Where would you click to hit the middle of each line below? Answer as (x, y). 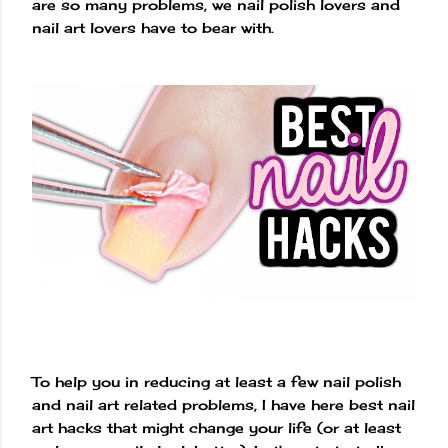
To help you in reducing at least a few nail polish (216, 382)
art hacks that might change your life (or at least (216, 428)
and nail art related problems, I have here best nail (223, 405)
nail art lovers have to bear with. (153, 28)
